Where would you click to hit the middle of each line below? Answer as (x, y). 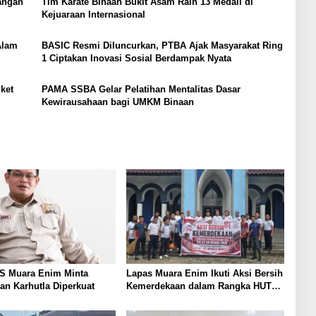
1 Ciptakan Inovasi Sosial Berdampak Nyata (136, 59)
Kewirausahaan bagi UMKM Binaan (117, 102)
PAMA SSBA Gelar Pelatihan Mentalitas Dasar (141, 90)
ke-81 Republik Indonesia (181, 298)
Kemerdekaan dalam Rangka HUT (199, 286)
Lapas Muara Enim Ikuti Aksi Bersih (204, 273)
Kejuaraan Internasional (93, 15)
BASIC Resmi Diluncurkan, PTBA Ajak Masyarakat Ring (162, 46)
